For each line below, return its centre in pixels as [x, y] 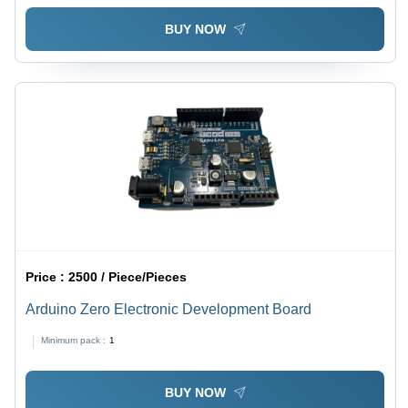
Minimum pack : [74, 341]
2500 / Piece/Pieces [128, 277]
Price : [47, 277]
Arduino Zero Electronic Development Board [169, 310]
